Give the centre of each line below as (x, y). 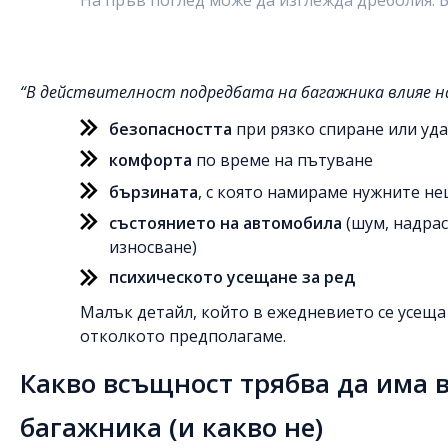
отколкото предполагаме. (183, 335)
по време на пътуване (282, 160)
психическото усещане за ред (232, 276)
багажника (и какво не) (171, 426)
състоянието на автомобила (225, 223)
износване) (153, 247)
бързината (153, 191)
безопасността (170, 128)
